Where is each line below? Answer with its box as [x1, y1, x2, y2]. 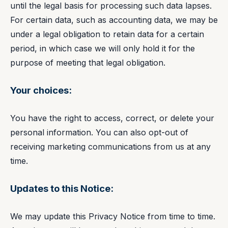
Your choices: [10, 84, 72, 96]
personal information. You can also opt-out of [10, 127, 188, 137]
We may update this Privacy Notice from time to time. [10, 211, 215, 221]
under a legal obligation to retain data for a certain [10, 28, 204, 39]
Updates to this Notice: [10, 183, 113, 194]
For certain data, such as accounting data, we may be [10, 14, 218, 25]
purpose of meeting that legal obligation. [10, 57, 165, 68]
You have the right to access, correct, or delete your [10, 112, 214, 123]
